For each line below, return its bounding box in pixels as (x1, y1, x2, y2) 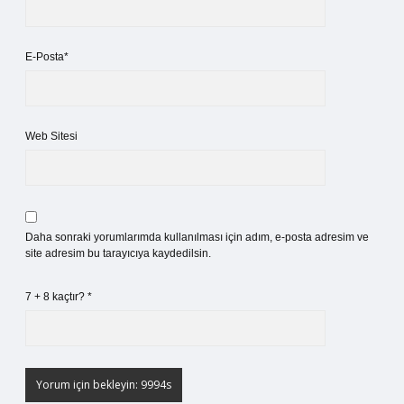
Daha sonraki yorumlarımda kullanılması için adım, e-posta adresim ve (25, 231, 369, 243)
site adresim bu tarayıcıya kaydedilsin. (25, 247, 211, 260)
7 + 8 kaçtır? (25, 290, 87, 303)
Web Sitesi (25, 130, 78, 142)
